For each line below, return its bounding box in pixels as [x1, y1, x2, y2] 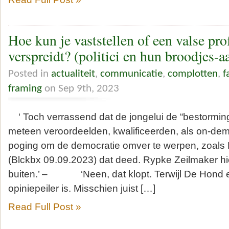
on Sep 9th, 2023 [42, 83, 119, 94]
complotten [168, 68, 218, 79]
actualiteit [51, 68, 95, 79]
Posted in [8, 68, 51, 79]
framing [8, 83, 42, 94]
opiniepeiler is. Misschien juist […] [8, 182, 155, 194]
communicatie [100, 68, 163, 79]
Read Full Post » [8, 201, 81, 212]
